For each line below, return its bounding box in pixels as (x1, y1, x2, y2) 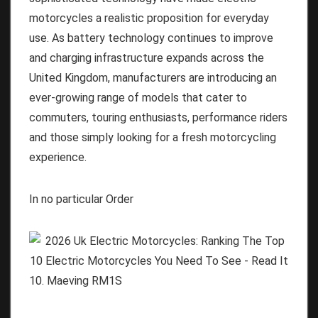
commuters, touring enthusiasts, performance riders (29, 110, 287, 124)
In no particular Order (29, 192, 133, 206)
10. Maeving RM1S (29, 273, 122, 287)
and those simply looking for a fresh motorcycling (29, 130, 276, 144)
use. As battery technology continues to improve (29, 31, 273, 45)
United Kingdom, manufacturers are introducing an (29, 70, 277, 84)
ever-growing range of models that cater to (29, 90, 247, 104)
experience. (29, 150, 87, 164)
